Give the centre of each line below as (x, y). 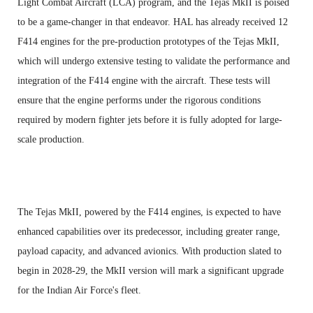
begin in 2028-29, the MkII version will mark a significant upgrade (151, 270)
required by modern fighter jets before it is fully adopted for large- (150, 119)
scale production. (51, 139)
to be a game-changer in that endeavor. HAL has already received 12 (153, 22)
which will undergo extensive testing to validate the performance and (154, 61)
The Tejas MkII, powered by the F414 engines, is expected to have (149, 212)
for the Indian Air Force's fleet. (79, 290)
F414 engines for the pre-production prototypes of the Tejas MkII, (148, 41)
